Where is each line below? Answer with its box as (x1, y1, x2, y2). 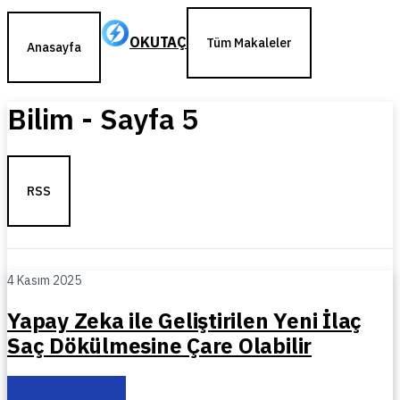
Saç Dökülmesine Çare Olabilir (7, 330, 312, 360)
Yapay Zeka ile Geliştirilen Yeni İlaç (7, 305, 362, 335)
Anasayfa (27, 39, 81, 55)
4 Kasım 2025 (7, 271, 81, 288)
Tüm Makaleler (206, 35, 293, 51)
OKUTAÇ (129, 33, 187, 51)
